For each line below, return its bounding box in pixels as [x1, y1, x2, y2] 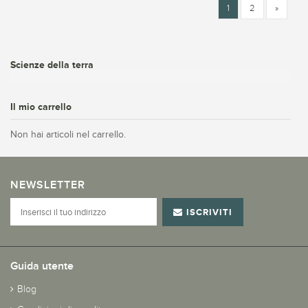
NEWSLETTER [10, 179, 85, 192]
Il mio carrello [10, 101, 71, 112]
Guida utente [10, 260, 74, 273]
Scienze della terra [10, 59, 93, 70]
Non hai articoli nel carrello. [10, 129, 126, 140]
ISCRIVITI [186, 207, 233, 217]
